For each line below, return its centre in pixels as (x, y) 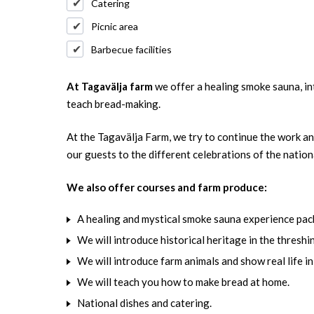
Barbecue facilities (131, 50)
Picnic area (115, 27)
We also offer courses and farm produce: (167, 187)
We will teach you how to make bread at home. (183, 282)
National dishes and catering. (144, 303)
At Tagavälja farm (111, 87)
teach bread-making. (114, 104)
